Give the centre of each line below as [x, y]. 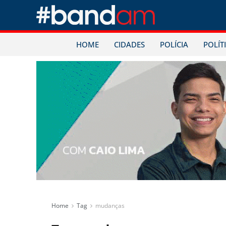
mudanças [110, 206]
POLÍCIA [174, 44]
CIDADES [129, 44]
